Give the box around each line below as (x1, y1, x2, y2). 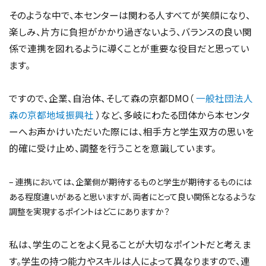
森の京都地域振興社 (9, 107, 94, 121)
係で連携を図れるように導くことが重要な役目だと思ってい (9, 41, 249, 55)
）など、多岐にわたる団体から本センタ (94, 107, 250, 121)
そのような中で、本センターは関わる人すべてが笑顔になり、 (9, 8, 251, 21)
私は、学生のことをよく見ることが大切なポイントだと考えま (9, 237, 251, 251)
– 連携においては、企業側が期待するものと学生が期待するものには (9, 175, 252, 188)
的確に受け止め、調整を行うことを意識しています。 (9, 141, 216, 154)
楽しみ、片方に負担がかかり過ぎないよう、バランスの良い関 (9, 24, 252, 38)
